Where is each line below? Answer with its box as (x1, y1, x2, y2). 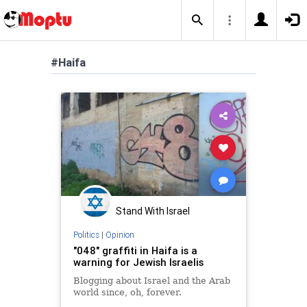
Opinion (105, 229, 134, 240)
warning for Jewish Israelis (73, 255, 204, 269)
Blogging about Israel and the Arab (73, 275, 230, 286)
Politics (73, 229, 99, 240)
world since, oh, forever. (73, 286, 182, 297)
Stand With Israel (116, 205, 190, 217)
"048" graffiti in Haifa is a (73, 243, 197, 257)
